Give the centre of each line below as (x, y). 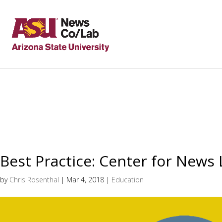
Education (128, 180)
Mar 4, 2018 (85, 180)
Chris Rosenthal (34, 180)
